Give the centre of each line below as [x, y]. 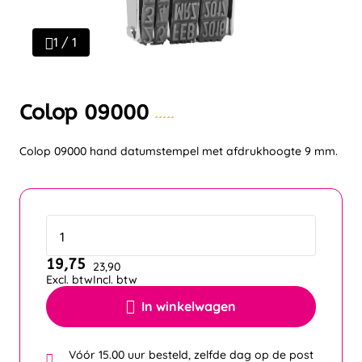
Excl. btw [69, 280]
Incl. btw [115, 280]
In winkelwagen [189, 306]
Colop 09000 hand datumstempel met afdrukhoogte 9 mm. [179, 151]
